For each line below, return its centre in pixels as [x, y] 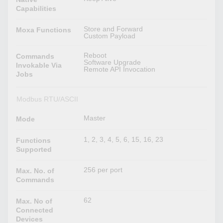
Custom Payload [110, 36]
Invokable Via [39, 65]
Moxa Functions [44, 30]
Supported [34, 150]
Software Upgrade [112, 62]
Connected [35, 210]
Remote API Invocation [120, 69]
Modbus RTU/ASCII [47, 99]
